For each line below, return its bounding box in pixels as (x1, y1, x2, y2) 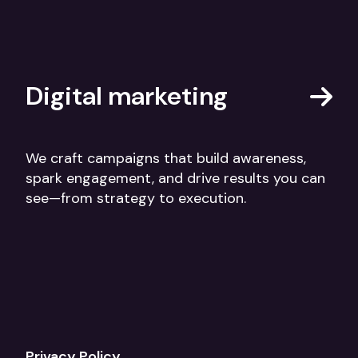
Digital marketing (26, 79, 228, 113)
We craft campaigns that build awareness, (26, 149, 306, 169)
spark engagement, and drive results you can (26, 169, 325, 189)
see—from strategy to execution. (26, 189, 246, 209)
